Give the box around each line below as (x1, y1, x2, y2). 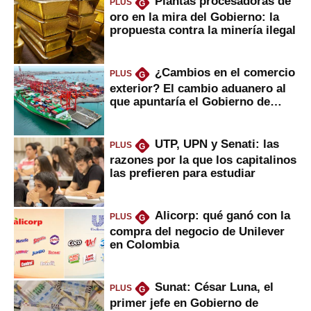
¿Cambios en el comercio (154, 66, 295, 79)
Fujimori (110, 108, 156, 121)
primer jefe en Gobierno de (110, 296, 258, 309)
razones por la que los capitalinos (110, 153, 296, 166)
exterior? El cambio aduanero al (110, 81, 286, 94)
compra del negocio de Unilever (110, 224, 285, 237)
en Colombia (110, 237, 179, 251)
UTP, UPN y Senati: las (154, 137, 279, 151)
